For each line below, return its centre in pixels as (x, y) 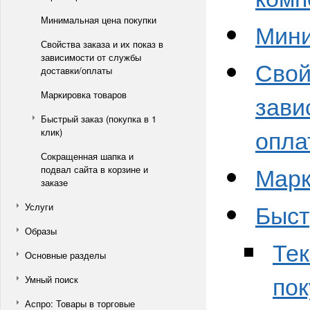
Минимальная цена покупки (99, 20)
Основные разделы (65, 255)
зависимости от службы (91, 57)
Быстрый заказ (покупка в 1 (99, 119)
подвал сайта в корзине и (94, 169)
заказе (54, 182)
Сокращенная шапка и (87, 156)
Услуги (39, 207)
